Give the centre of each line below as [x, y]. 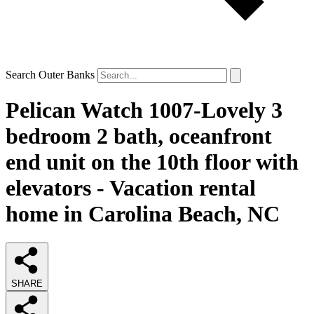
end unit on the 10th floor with [152, 162]
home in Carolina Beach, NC [143, 214]
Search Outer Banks [50, 75]
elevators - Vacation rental [131, 188]
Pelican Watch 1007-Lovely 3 [144, 110]
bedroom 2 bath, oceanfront [139, 136]
